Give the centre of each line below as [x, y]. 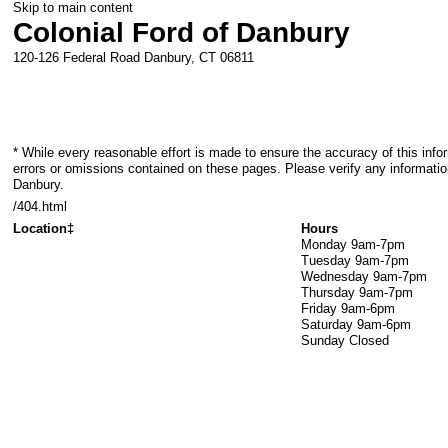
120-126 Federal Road [77, 57]
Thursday [328, 293]
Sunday [323, 341]
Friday [319, 309]
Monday [324, 245]
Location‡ [44, 229]
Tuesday [326, 261]
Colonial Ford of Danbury [182, 32]
